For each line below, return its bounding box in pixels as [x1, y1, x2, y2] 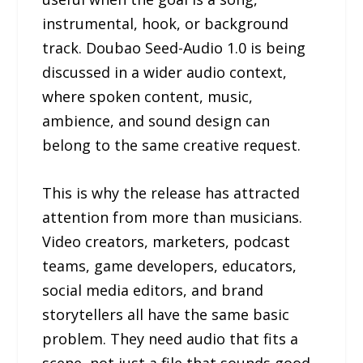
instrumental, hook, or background [42, 13, 289, 33]
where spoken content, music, [42, 86, 254, 106]
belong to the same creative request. [42, 135, 301, 155]
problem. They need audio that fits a [42, 328, 299, 348]
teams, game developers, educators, [42, 255, 297, 275]
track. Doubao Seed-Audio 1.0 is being [42, 37, 306, 58]
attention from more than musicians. [42, 207, 303, 227]
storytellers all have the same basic [42, 304, 290, 324]
